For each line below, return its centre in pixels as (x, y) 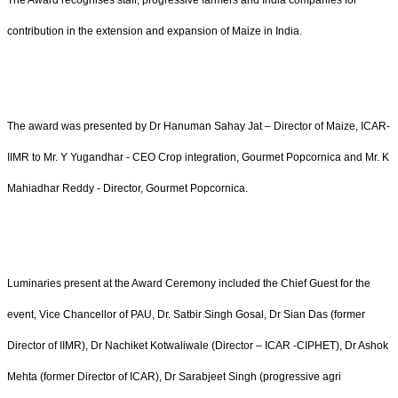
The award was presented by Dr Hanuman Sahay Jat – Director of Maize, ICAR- (199, 127)
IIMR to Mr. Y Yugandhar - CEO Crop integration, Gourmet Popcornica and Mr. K (198, 158)
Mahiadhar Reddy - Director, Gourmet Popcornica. (127, 189)
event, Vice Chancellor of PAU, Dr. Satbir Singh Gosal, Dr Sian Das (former (186, 315)
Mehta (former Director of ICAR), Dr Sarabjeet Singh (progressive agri (174, 377)
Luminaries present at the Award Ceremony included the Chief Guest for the (189, 284)
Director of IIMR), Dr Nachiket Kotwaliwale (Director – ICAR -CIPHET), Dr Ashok (198, 346)
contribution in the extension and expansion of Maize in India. (155, 32)
